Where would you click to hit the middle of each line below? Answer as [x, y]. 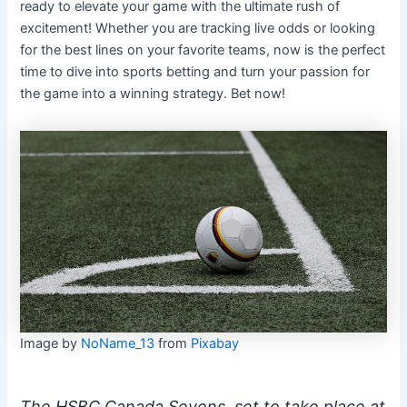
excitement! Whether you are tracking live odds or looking [198, 28]
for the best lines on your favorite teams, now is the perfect [203, 50]
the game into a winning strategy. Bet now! [153, 93]
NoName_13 [118, 344]
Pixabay [215, 344]
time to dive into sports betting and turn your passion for [195, 71]
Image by [51, 344]
